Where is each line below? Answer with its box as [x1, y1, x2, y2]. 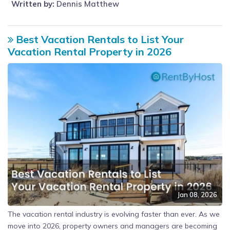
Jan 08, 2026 [177, 190, 217, 199]
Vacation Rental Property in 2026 [8, 45, 171, 58]
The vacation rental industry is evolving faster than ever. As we [8, 209, 220, 219]
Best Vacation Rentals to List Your [13, 32, 184, 46]
